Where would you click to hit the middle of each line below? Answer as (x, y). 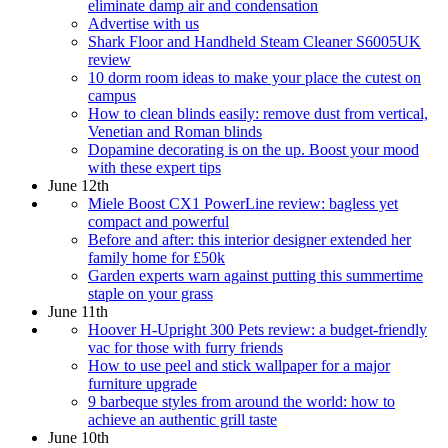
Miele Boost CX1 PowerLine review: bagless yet (243, 203)
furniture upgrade (142, 383)
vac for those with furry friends (185, 347)
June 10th (78, 437)
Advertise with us (143, 23)
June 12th (78, 185)
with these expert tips (154, 167)
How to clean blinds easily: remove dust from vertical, (258, 113)
